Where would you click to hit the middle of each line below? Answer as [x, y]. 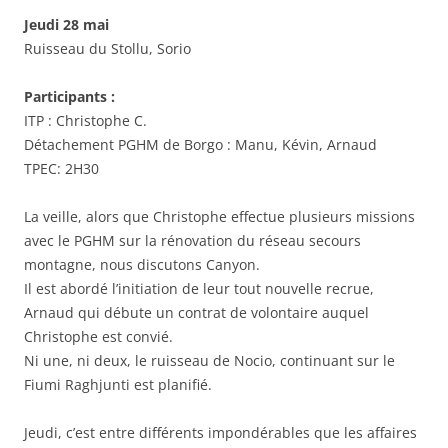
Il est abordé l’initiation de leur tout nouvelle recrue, [199, 288]
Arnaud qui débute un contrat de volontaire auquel [196, 312]
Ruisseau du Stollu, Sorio [107, 48]
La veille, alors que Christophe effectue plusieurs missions [219, 216]
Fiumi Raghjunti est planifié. [118, 384]
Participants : [69, 96]
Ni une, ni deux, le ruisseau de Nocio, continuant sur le [209, 360]
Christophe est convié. [98, 336]
